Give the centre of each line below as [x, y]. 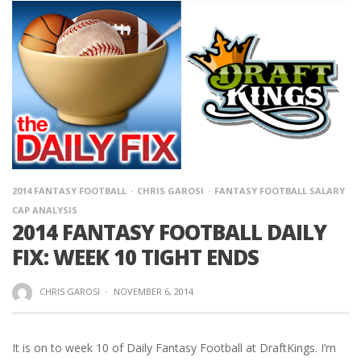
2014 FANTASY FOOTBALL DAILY [169, 232]
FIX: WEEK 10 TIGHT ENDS [135, 257]
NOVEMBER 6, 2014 [153, 291]
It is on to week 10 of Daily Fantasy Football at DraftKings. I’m [174, 347]
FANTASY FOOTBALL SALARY [280, 191]
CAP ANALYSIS [45, 210]
